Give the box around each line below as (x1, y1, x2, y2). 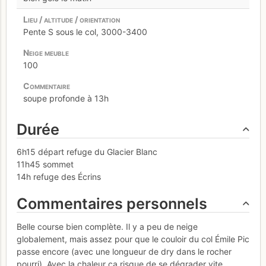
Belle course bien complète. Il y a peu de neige (17, 221, 198, 232)
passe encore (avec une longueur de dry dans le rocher (17, 246, 232, 256)
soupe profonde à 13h (23, 93, 109, 103)
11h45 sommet (17, 159, 74, 170)
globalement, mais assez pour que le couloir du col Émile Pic (17, 233, 249, 244)
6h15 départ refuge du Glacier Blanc (17, 147, 157, 157)
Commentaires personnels (17, 195, 207, 213)
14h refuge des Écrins (17, 172, 101, 182)
